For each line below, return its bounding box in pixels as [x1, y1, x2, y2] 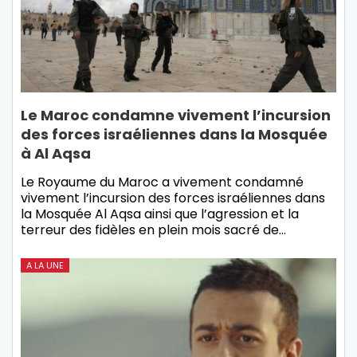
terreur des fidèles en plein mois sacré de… [21, 221, 286, 240]
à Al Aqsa [21, 143, 91, 164]
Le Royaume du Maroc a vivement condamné [21, 173, 304, 192]
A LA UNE [26, 259, 64, 273]
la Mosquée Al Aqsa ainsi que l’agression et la [21, 205, 299, 224]
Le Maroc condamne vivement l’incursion [21, 105, 331, 126]
